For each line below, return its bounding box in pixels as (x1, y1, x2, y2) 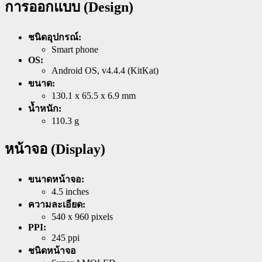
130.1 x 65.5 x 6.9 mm (51, 90, 136, 101)
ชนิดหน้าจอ (28, 246, 76, 256)
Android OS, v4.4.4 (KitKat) (51, 65, 158, 75)
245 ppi (51, 233, 80, 243)
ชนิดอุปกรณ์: (28, 32, 81, 42)
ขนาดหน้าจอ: (28, 174, 84, 185)
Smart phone (51, 44, 98, 54)
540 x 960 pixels (51, 212, 113, 222)
